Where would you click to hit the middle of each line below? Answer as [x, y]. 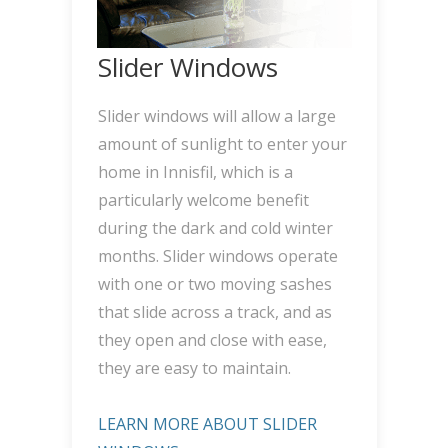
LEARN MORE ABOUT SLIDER [207, 424]
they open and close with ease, [212, 340]
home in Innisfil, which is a [195, 172]
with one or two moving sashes [214, 284]
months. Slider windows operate [217, 256]
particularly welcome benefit [203, 200]
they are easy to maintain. [194, 368]
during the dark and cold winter [215, 228]
